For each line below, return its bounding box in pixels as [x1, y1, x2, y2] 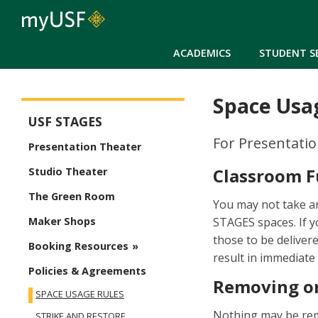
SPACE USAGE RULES [35, 287, 124, 301]
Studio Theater [28, 165, 107, 179]
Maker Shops [28, 214, 96, 229]
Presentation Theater [28, 140, 141, 154]
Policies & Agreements [28, 264, 146, 278]
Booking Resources [28, 239, 128, 253]
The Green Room [28, 190, 115, 204]
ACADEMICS [173, 45, 231, 60]
